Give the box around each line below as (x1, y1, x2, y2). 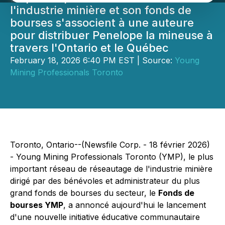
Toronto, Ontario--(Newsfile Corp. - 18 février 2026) (10, 140, 210, 150)
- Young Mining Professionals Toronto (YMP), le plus (10, 152, 213, 162)
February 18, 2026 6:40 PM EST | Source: (10, 55, 175, 65)
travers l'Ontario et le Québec (10, 41, 169, 54)
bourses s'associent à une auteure (10, 16, 194, 29)
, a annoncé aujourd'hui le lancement (63, 200, 206, 210)
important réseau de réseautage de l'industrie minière (10, 164, 212, 174)
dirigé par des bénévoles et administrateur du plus (10, 176, 200, 186)
